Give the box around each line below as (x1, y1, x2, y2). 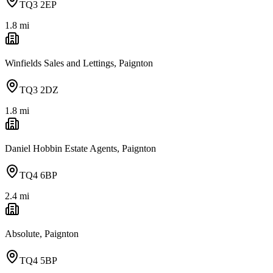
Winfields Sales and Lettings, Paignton (5, 57, 153, 68)
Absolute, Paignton (5, 228, 79, 239)
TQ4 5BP (19, 255, 57, 266)
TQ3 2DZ (19, 84, 58, 95)
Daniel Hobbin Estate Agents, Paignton (5, 143, 156, 154)
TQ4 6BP (19, 169, 57, 180)
